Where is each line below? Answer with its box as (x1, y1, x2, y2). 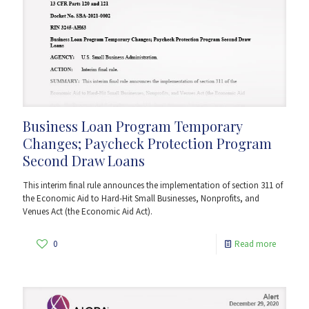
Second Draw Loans (23, 150, 145, 170)
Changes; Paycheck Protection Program (23, 133, 272, 152)
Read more (235, 237, 276, 250)
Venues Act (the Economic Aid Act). (23, 205, 152, 218)
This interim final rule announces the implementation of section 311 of (23, 179, 283, 192)
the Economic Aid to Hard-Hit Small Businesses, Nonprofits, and (23, 192, 259, 205)
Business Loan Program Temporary (23, 116, 242, 135)
